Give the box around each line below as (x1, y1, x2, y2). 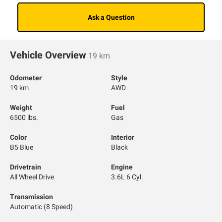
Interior (111, 133, 134, 142)
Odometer (10, 74, 42, 82)
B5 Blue (10, 143, 33, 152)
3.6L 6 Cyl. (111, 173, 143, 181)
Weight (10, 104, 32, 112)
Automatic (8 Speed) (10, 203, 73, 211)
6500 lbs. (10, 113, 38, 122)
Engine (111, 163, 133, 171)
